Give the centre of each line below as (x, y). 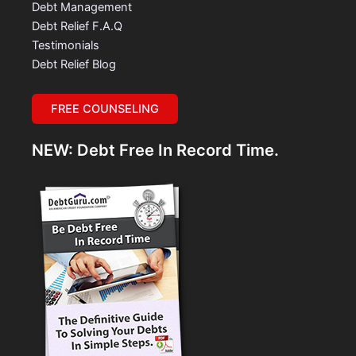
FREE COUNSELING (105, 109)
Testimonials (66, 45)
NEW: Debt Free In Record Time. (155, 151)
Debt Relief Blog (74, 64)
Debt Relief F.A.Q (77, 26)
